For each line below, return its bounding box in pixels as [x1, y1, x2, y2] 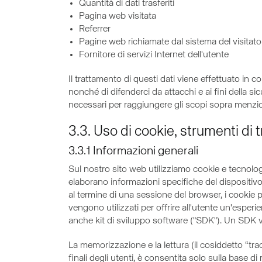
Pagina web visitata [79, 12, 156, 21]
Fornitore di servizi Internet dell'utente [79, 50, 229, 60]
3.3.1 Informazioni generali [68, 145, 198, 157]
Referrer [79, 25, 111, 34]
